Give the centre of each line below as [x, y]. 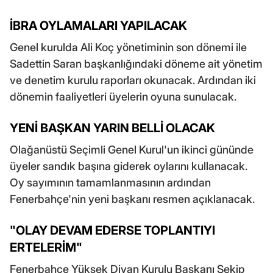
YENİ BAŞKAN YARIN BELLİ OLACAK [112, 128]
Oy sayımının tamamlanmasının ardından [110, 182]
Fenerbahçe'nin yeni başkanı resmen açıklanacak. [132, 199]
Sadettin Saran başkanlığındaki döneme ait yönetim [136, 63]
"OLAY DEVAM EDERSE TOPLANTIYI [112, 230]
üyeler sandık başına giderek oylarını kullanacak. [129, 166]
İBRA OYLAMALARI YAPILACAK [98, 25]
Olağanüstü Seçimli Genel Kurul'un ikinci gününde [132, 149]
